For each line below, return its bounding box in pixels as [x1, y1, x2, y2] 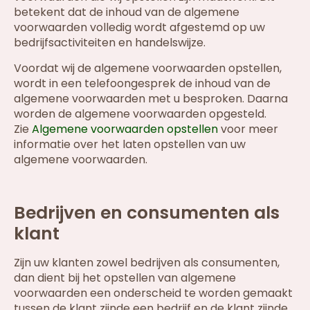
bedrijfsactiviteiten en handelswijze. [14, 35, 206, 51]
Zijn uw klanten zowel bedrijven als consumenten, [14, 254, 280, 271]
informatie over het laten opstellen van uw [14, 136, 246, 152]
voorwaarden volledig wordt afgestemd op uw [14, 19, 265, 36]
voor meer [218, 120, 278, 137]
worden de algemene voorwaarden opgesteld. [14, 105, 266, 122]
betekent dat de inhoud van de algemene [14, 4, 239, 21]
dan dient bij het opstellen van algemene [14, 269, 236, 286]
